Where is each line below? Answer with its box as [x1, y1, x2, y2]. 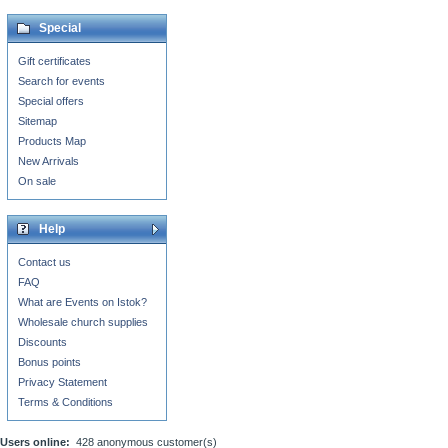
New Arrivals [18, 155, 79, 167]
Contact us [18, 256, 71, 268]
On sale [18, 175, 56, 187]
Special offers [18, 95, 84, 107]
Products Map [18, 135, 86, 147]
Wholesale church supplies [18, 316, 148, 328]
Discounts [18, 336, 67, 348]
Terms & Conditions [18, 396, 113, 408]
